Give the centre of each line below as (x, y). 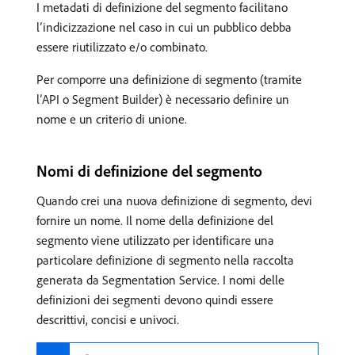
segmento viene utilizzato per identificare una (155, 240)
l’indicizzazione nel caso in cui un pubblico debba (164, 27)
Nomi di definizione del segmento (149, 171)
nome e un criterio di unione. (112, 119)
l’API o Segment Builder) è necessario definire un (163, 99)
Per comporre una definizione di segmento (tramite (169, 79)
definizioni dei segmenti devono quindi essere (155, 300)
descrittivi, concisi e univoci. (108, 319)
